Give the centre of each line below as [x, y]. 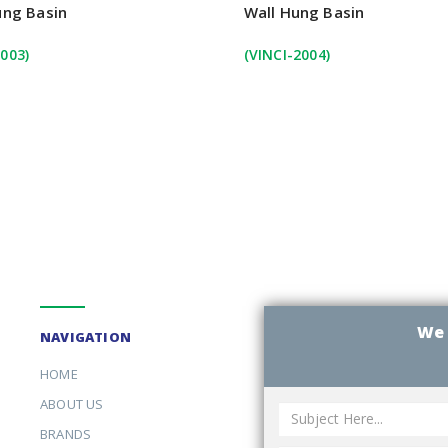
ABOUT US [72, 403]
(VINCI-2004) [286, 55]
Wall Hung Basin [304, 12]
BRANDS [66, 433]
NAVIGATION [85, 336]
